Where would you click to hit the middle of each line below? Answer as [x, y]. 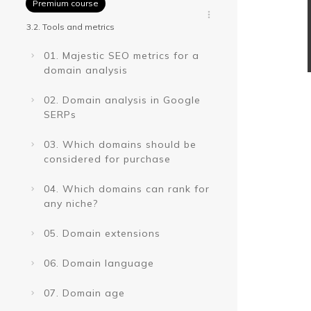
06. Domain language [99, 263]
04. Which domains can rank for [127, 189]
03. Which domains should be [120, 144]
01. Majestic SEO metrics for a [121, 56]
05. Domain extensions [102, 233]
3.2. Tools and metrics [70, 27]
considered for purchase [107, 159]
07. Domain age [84, 293]
